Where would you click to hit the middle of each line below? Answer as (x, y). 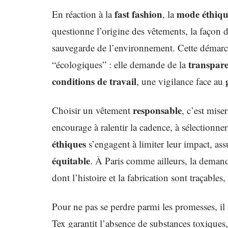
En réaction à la (83, 14)
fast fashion (138, 14)
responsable (157, 110)
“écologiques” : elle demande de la (120, 64)
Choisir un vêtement (92, 110)
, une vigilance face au (181, 81)
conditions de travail (94, 81)
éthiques (69, 144)
